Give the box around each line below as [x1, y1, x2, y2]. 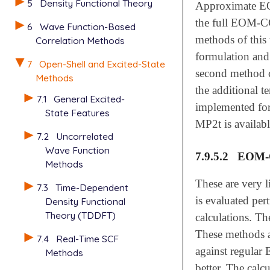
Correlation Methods [36, 34, 125, 46]
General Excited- [53, 93, 125, 105]
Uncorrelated [55, 130, 113, 143]
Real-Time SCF [55, 232, 119, 245]
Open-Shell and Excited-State [39, 57, 166, 70]
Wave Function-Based [40, 20, 136, 33]
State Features [45, 107, 110, 119]
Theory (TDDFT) [45, 209, 116, 221]
